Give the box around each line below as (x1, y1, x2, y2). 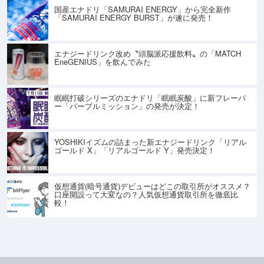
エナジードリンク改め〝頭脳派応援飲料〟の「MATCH (54, 47, 241, 59)
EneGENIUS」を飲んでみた (54, 55, 151, 67)
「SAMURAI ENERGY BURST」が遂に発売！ (54, 11, 213, 23)
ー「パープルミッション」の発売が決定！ (54, 100, 200, 111)
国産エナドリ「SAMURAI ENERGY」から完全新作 (54, 3, 231, 15)
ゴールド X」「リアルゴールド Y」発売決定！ (54, 144, 215, 156)
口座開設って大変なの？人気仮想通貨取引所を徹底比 (54, 188, 238, 200)
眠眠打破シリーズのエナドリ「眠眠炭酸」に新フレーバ (54, 91, 246, 103)
